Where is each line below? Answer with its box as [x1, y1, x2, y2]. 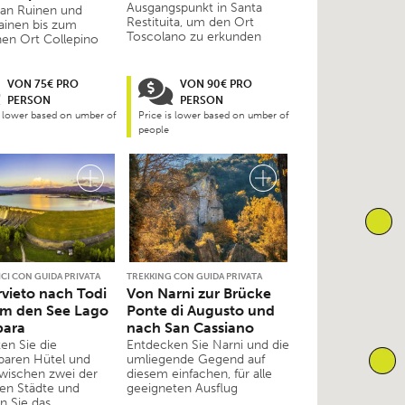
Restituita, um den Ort [127, 14, 254, 31]
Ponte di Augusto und [127, 301, 275, 319]
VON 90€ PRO [180, 78, 252, 91]
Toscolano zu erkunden [127, 29, 261, 45]
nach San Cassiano [127, 318, 254, 336]
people [138, 124, 169, 137]
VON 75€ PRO [7, 78, 79, 91]
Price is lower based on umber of [138, 109, 289, 122]
